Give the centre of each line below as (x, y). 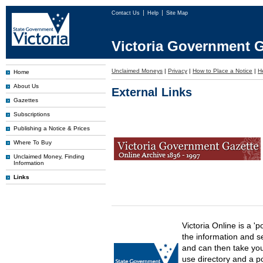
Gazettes (26, 100)
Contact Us (127, 13)
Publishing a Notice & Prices (52, 128)
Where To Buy (33, 142)
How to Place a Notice (222, 71)
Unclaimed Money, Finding (49, 156)
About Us (26, 86)
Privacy (178, 71)
